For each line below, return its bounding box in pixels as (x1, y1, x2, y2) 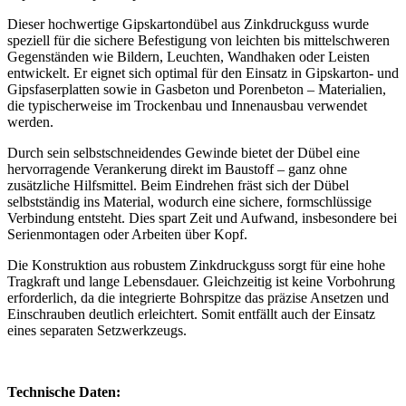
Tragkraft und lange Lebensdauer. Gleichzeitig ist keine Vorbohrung (7, 273, 395, 289)
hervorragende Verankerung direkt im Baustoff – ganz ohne (7, 160, 347, 177)
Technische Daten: (7, 383, 121, 400)
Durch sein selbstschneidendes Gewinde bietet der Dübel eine (7, 144, 360, 160)
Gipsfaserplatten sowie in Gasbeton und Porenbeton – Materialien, (7, 81, 386, 97)
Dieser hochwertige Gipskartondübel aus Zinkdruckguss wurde (7, 15, 369, 32)
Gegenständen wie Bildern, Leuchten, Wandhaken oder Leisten (7, 48, 370, 64)
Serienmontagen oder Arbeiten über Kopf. (7, 226, 247, 242)
